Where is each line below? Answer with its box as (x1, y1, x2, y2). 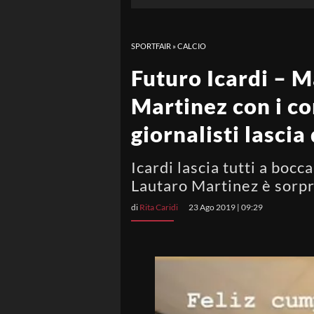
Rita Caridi (139, 202, 178, 212)
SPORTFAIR (131, 41, 171, 50)
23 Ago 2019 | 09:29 (189, 202, 263, 212)
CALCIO (177, 41, 206, 50)
